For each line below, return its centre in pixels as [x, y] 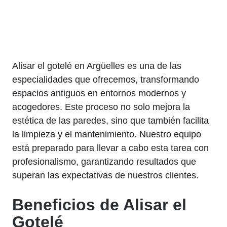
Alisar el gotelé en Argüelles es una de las [97, 66]
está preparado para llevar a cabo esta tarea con [110, 148]
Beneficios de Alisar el [99, 204]
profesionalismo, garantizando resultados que [104, 161]
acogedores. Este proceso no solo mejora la [101, 107]
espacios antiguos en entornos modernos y [99, 93]
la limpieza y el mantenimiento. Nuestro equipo [107, 134]
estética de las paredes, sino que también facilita [110, 120]
